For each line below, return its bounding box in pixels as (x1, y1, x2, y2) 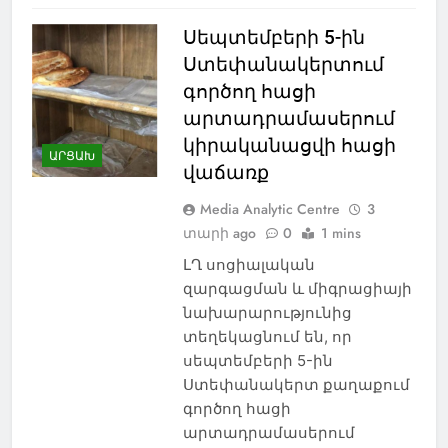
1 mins (320, 222, 361, 243)
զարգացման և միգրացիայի (182, 278, 412, 298)
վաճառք (182, 160, 269, 184)
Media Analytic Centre (199, 198, 340, 219)
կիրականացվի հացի (182, 133, 396, 157)
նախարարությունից (182, 302, 352, 322)
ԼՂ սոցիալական (182, 254, 315, 274)
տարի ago (182, 222, 256, 243)
